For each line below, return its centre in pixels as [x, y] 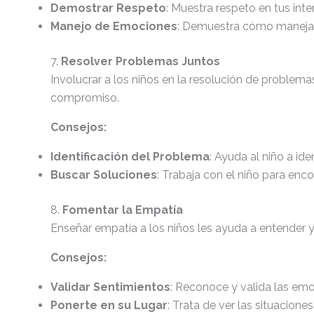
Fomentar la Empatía [123, 210]
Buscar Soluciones [104, 175]
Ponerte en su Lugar [109, 305]
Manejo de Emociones [114, 26]
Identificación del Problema [130, 157]
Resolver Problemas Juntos [141, 61]
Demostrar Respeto [108, 8]
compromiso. [85, 98]
